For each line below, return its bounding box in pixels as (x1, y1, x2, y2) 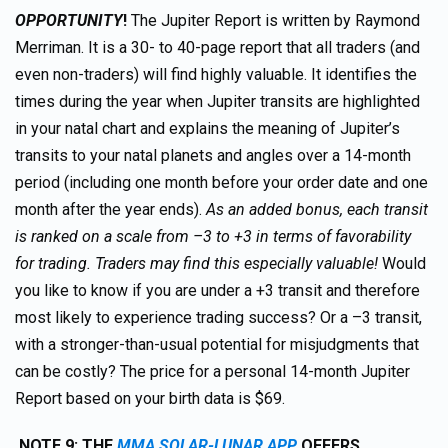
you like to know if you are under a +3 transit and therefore (15, 281, 420, 300)
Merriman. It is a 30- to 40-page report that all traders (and (15, 38, 420, 57)
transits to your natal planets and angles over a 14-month (15, 146, 411, 165)
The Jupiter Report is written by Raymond (131, 11, 420, 30)
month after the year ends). (15, 200, 206, 219)
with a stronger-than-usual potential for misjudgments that (15, 335, 419, 354)
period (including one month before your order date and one (15, 173, 428, 192)
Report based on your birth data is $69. (15, 389, 285, 408)
